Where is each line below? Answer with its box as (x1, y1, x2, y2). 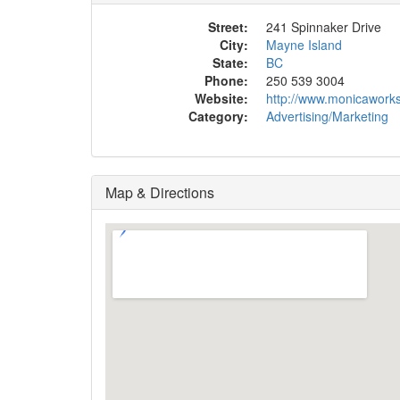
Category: (188, 107, 248, 125)
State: (212, 54, 248, 71)
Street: (208, 18, 248, 36)
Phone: (204, 71, 248, 89)
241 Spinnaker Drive (266, 18, 381, 36)
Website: (195, 89, 248, 107)
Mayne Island (266, 36, 342, 54)
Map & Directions (105, 182, 214, 203)
